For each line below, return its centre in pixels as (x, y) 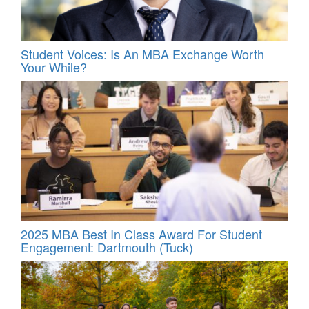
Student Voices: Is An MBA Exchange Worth (142, 54)
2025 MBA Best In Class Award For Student (141, 233)
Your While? (54, 67)
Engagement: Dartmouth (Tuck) (107, 247)
